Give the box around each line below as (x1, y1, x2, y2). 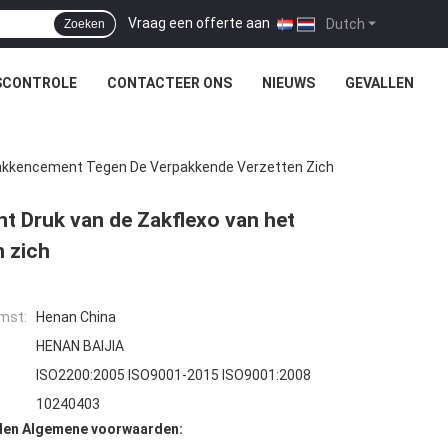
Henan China (36, 309, 116, 326)
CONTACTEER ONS (107, 75, 232, 91)
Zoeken (64, 17, 105, 31)
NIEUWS (262, 75, 315, 91)
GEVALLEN (345, 75, 414, 91)
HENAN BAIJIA (36, 338, 124, 355)
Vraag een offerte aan (128, 14, 270, 31)
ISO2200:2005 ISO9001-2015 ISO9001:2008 (36, 367, 311, 384)
